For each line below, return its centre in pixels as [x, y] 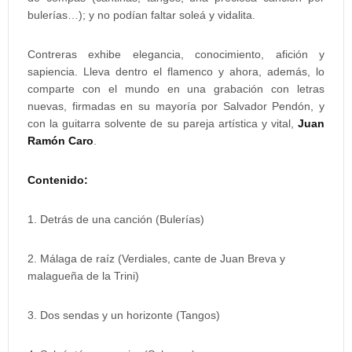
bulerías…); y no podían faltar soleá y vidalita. [141, 15]
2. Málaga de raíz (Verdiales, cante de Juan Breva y [156, 258]
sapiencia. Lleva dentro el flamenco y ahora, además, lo [176, 71]
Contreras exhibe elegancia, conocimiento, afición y [176, 54]
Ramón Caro [60, 141]
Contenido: [58, 180]
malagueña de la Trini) [83, 276]
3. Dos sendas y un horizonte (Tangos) [124, 315]
